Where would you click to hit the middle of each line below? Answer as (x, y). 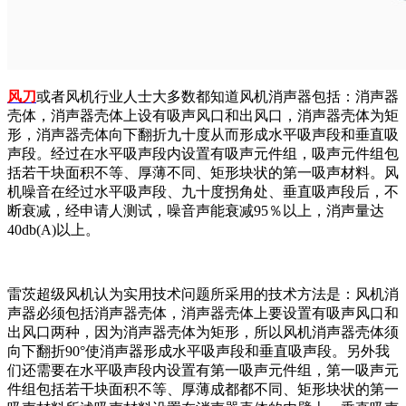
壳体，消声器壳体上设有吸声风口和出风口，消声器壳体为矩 (203, 115)
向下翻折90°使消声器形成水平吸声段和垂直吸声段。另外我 (198, 351)
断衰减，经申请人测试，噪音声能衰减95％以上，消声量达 (196, 210)
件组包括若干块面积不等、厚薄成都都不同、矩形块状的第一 (203, 389)
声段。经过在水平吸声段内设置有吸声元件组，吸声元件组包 (203, 153)
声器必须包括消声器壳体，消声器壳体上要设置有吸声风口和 (203, 313)
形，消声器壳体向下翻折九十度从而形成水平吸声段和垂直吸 (203, 134)
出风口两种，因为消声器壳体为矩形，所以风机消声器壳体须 (203, 332)
